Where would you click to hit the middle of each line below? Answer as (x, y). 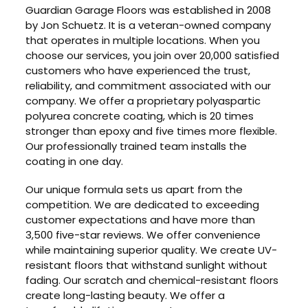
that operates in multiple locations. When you (143, 40)
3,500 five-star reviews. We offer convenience (143, 234)
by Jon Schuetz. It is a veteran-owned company (148, 25)
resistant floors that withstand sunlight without (147, 265)
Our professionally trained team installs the (136, 146)
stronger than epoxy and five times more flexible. (152, 131)
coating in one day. (75, 161)
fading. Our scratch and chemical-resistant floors (152, 280)
